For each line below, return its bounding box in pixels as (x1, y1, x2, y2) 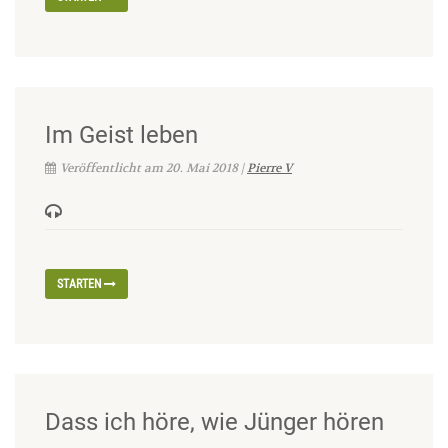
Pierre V (247, 160, 292, 175)
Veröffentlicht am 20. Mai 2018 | (60, 160, 247, 175)
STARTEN (57, 277, 104, 291)
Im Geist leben (45, 121, 198, 149)
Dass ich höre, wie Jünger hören (45, 408, 384, 436)
